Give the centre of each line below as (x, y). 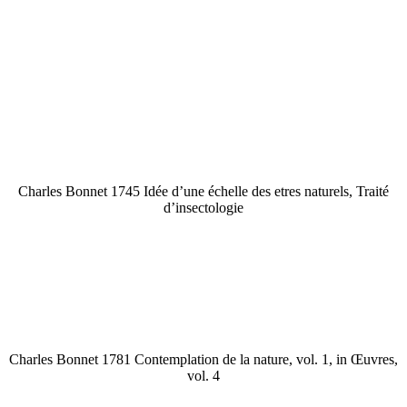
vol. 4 (203, 375)
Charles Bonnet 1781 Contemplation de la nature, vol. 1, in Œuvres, (203, 359)
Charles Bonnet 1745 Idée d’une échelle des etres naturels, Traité (203, 191)
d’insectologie (203, 207)
